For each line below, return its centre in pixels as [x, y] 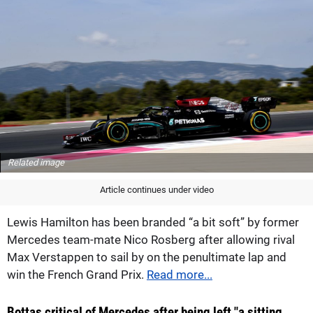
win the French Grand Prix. [77, 275]
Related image [36, 163]
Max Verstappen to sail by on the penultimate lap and [147, 257]
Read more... [180, 275]
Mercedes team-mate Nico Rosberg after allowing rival [151, 240]
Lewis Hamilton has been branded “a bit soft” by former [153, 223]
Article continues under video [156, 190]
